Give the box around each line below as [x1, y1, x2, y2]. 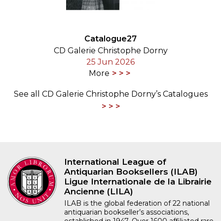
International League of [64, 157, 166, 167]
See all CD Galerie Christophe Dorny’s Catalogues [13, 89, 208, 99]
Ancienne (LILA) [64, 186, 133, 197]
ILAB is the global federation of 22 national [64, 199, 210, 208]
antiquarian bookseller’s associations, [64, 208, 189, 217]
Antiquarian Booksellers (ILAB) [64, 167, 198, 177]
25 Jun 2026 [86, 57, 135, 67]
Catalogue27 [84, 34, 137, 44]
